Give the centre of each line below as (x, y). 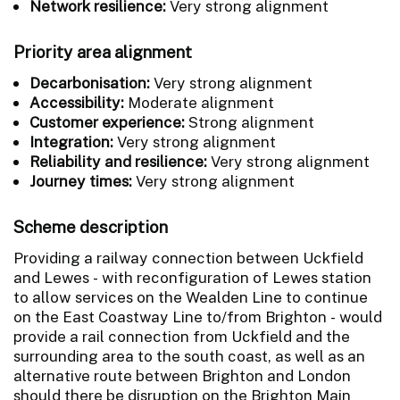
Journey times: (83, 181)
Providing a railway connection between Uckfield (188, 258)
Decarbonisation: (92, 83)
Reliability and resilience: (118, 161)
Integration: (71, 142)
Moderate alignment (199, 102)
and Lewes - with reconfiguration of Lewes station (192, 277)
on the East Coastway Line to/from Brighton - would (198, 317)
